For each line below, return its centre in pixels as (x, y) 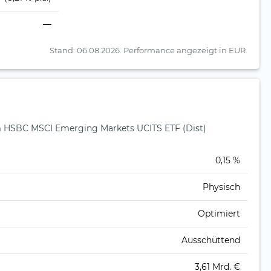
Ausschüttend (211, 240)
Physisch (221, 187)
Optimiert (219, 214)
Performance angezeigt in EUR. (185, 51)
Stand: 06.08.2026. (87, 51)
